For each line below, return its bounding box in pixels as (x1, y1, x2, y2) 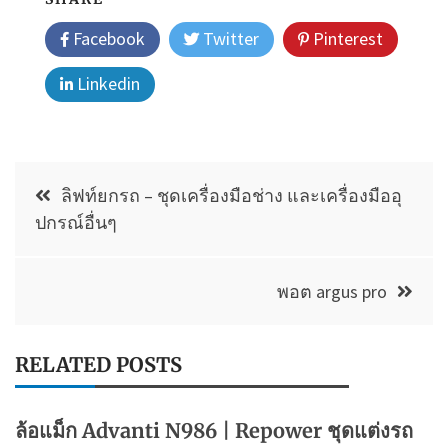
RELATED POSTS (15, 351, 182, 377)
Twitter (199, 26, 259, 50)
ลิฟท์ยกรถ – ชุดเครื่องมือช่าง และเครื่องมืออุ (61, 183, 402, 207)
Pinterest (309, 26, 383, 50)
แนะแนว (14, 163, 113, 197)
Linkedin (73, 71, 140, 95)
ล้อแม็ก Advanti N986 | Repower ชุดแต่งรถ (15, 417, 413, 443)
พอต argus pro (277, 279, 387, 303)
